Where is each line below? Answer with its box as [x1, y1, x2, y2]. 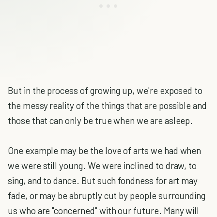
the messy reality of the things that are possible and [8, 100, 207, 111]
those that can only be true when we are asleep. [8, 115, 193, 126]
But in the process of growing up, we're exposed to [8, 85, 203, 96]
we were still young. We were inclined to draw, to [8, 160, 197, 171]
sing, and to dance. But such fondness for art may [8, 175, 198, 186]
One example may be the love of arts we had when [8, 145, 201, 156]
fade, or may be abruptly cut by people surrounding [8, 190, 206, 201]
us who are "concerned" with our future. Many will [8, 205, 200, 216]
